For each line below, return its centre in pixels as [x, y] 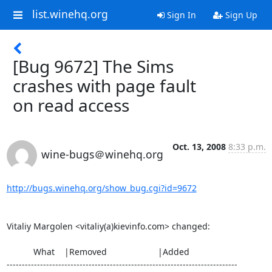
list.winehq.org [70, 14]
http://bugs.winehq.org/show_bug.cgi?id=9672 [101, 188]
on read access [71, 105]
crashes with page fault [104, 86]
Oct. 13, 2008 [199, 147]
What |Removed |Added [20, 252]
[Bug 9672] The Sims [93, 66]
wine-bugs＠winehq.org [102, 154]
